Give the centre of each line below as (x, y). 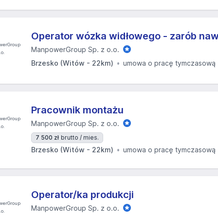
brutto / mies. (80, 137)
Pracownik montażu (77, 110)
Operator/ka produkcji (82, 195)
